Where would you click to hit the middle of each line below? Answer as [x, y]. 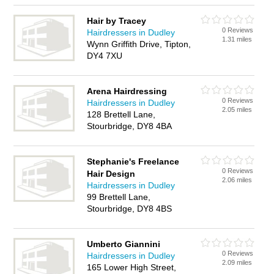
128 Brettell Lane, [121, 114]
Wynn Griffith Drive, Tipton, [139, 44]
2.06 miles [237, 180]
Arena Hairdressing [127, 91]
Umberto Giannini [124, 244]
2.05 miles [237, 109]
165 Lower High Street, [132, 267]
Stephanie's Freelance [133, 161]
